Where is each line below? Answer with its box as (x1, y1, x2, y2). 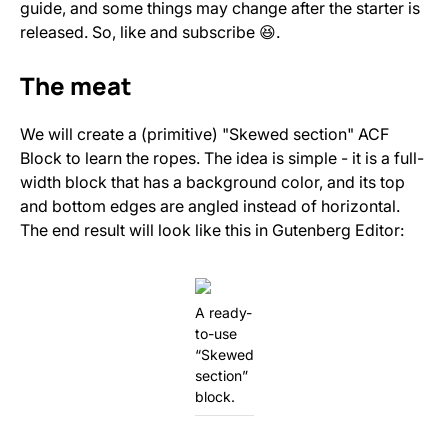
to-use (194, 325, 237, 342)
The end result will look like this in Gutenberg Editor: (20, 220, 404, 240)
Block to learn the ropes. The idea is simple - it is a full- (20, 148, 424, 168)
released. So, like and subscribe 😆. (20, 22, 280, 42)
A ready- (194, 304, 252, 321)
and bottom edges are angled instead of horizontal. (20, 196, 400, 216)
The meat (20, 69, 132, 102)
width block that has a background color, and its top (20, 172, 405, 192)
